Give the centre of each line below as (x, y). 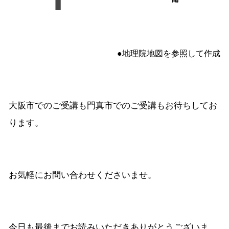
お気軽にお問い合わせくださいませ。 (83, 175)
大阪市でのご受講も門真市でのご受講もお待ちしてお (113, 106)
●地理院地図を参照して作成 (169, 54)
